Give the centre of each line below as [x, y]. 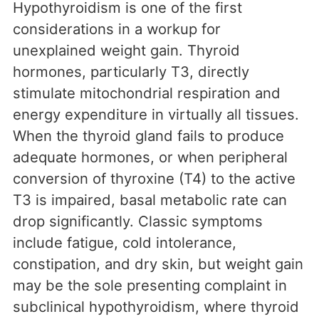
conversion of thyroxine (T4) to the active [154, 179]
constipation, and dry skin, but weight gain [158, 264]
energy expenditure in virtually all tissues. [156, 115]
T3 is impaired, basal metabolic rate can [150, 200]
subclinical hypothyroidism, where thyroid [156, 307]
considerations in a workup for [117, 29]
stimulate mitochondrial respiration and [147, 93]
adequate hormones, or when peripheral [150, 157]
